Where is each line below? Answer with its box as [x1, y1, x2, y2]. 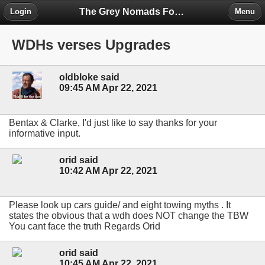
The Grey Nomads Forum [174, 6, 185, 17]
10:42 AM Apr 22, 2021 [59, 165, 157, 176]
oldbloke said [59, 72, 119, 83]
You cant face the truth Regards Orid [9, 221, 160, 231]
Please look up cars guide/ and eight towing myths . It [9, 199, 231, 210]
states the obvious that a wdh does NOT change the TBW [9, 210, 248, 221]
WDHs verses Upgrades [12, 37, 170, 53]
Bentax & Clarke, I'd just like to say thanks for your [9, 117, 217, 128]
